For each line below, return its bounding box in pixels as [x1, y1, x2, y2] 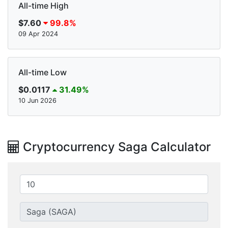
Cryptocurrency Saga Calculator [20, 139, 211, 155]
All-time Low [18, 67, 67, 78]
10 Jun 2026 [18, 97, 56, 105]
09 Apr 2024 [18, 30, 58, 38]
